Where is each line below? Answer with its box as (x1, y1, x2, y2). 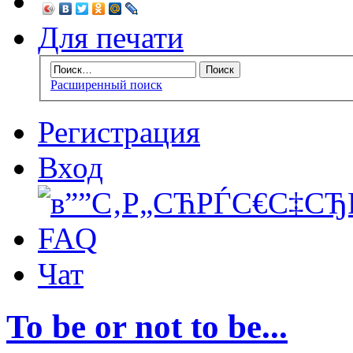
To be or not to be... (6, 307, 288, 345)
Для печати (38, 20, 184, 55)
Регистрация (38, 114, 200, 149)
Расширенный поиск (50, 77, 162, 91)
